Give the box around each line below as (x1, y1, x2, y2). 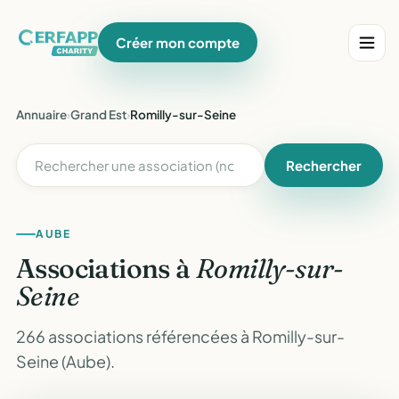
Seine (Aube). (16, 351, 115, 371)
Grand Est (70, 107, 126, 122)
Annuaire (16, 107, 67, 122)
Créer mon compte (116, 34, 240, 51)
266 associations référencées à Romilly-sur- (16, 326, 345, 346)
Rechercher (286, 157, 362, 174)
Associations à (16, 252, 196, 285)
